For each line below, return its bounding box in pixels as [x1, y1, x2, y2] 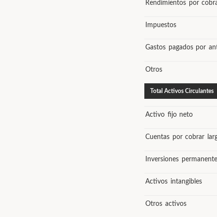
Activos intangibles [145, 178, 202, 185]
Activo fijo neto [145, 111, 193, 118]
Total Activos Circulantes [150, 88, 214, 94]
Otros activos [145, 201, 186, 207]
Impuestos [145, 22, 176, 29]
